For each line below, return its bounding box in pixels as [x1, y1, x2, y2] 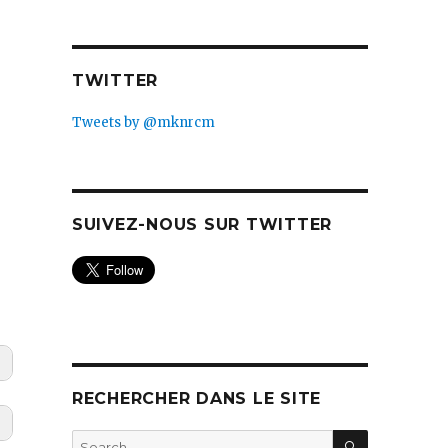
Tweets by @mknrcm [71, 114, 215, 132]
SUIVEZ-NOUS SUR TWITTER [71, 215, 333, 235]
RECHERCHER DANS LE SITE [71, 388, 322, 408]
